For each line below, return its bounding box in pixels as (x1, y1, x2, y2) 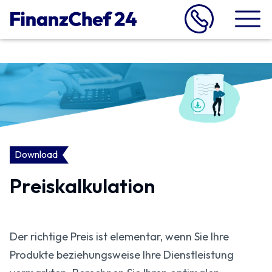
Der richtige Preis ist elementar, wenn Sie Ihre (10, 229, 229, 243)
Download (15, 148, 58, 161)
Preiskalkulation (10, 172, 155, 199)
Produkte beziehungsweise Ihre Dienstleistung (10, 247, 234, 262)
